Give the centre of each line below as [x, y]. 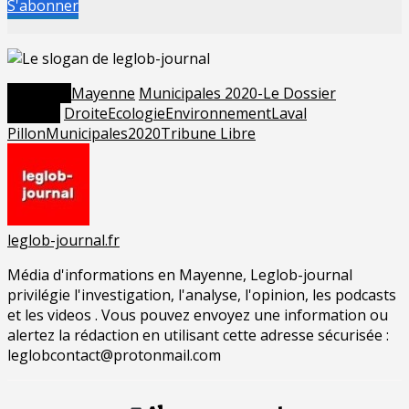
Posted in [39, 94]
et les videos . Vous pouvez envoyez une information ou [198, 315]
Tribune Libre [208, 134]
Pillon [26, 134]
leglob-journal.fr [63, 241]
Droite [86, 114]
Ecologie [136, 114]
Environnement [218, 114]
